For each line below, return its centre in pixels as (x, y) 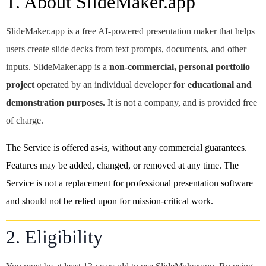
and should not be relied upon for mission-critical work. (110, 201)
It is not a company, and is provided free (181, 102)
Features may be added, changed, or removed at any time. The (122, 165)
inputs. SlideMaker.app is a (58, 67)
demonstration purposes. (56, 102)
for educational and (213, 85)
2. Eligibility (54, 237)
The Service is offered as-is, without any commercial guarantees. (126, 148)
